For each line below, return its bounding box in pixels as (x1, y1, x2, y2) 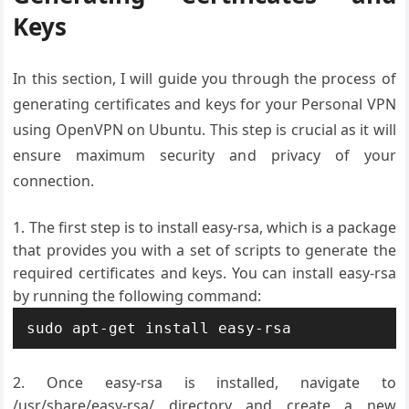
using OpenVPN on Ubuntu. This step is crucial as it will (13, 120, 396, 140)
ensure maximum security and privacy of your (13, 145, 396, 165)
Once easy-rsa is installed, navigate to (47, 372, 396, 393)
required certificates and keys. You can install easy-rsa (13, 263, 396, 283)
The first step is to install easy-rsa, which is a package (28, 217, 396, 237)
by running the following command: (13, 286, 262, 306)
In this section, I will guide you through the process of (13, 68, 396, 89)
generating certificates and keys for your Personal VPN (13, 94, 396, 114)
